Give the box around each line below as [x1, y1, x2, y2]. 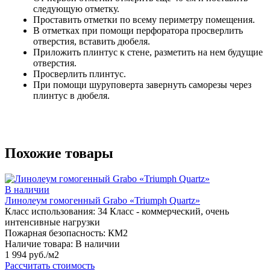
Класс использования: [5, 206, 95, 217]
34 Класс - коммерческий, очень [98, 206, 229, 217]
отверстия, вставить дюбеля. [33, 36, 150, 47]
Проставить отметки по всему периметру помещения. [33, 14, 255, 25]
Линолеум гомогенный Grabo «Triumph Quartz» [5, 195, 200, 206]
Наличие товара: [5, 239, 73, 250]
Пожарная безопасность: [5, 228, 105, 239]
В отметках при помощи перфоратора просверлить [33, 25, 243, 36]
